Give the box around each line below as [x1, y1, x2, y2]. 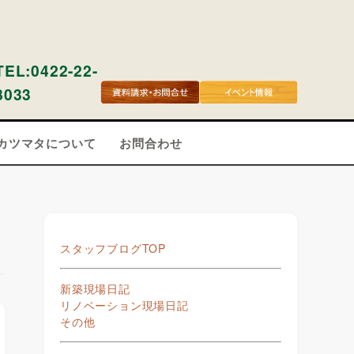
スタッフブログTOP [60, 240, 166, 256]
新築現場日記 [60, 281, 130, 296]
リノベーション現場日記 [60, 297, 189, 313]
